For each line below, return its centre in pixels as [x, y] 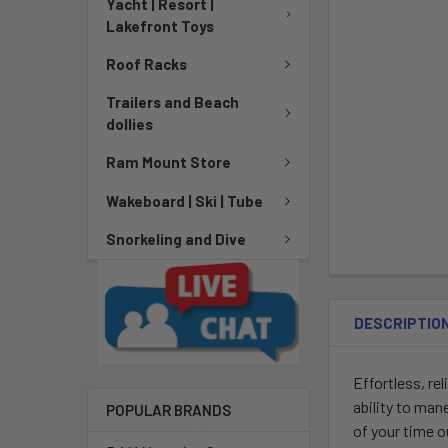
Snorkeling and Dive [176, 239]
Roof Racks [146, 63]
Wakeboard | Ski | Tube [184, 200]
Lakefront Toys [160, 25]
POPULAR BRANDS [168, 410]
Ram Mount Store [168, 162]
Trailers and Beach [172, 102]
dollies [129, 124]
